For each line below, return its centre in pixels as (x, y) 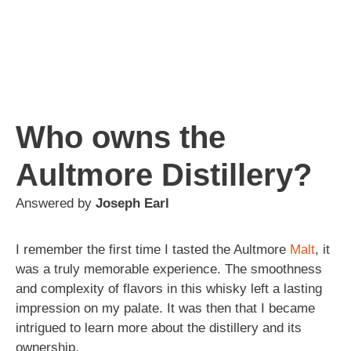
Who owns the (121, 137)
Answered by (56, 203)
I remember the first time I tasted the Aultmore (153, 249)
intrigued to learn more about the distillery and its (159, 327)
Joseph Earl (132, 203)
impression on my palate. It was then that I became (165, 308)
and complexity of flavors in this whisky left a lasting (169, 288)
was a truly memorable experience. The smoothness (169, 269)
